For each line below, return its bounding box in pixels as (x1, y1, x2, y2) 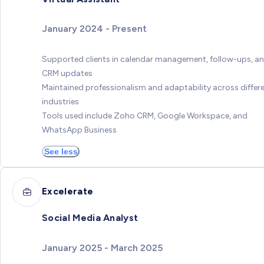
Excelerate (42, 185, 94, 197)
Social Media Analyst (42, 212, 138, 224)
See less (44, 147, 78, 157)
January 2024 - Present (42, 23, 147, 35)
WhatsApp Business (42, 125, 117, 136)
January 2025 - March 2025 (42, 242, 163, 253)
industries (42, 97, 79, 107)
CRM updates (42, 68, 93, 79)
